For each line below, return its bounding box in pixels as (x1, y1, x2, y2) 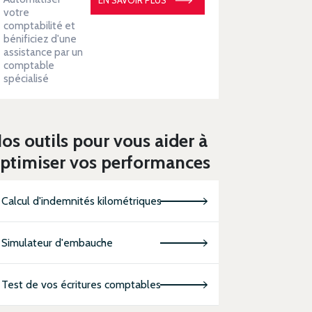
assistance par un (3, 45, 84, 58)
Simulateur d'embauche (1, 235, 114, 249)
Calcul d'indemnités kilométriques (1, 194, 162, 208)
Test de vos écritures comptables (1, 277, 162, 291)
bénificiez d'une (3, 31, 77, 45)
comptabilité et (3, 18, 76, 32)
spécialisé (3, 71, 49, 85)
